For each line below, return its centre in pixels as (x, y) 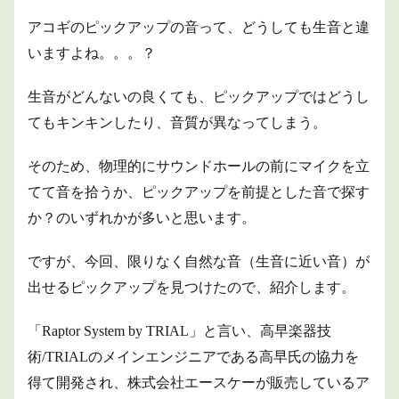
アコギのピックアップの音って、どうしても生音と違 (199, 27)
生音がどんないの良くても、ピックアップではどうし (199, 97)
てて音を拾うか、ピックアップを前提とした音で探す (199, 192)
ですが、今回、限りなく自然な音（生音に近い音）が (199, 261)
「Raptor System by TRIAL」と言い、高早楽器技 (179, 331)
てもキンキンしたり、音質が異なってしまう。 (177, 122)
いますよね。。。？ (92, 53)
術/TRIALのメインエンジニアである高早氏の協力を (193, 357)
